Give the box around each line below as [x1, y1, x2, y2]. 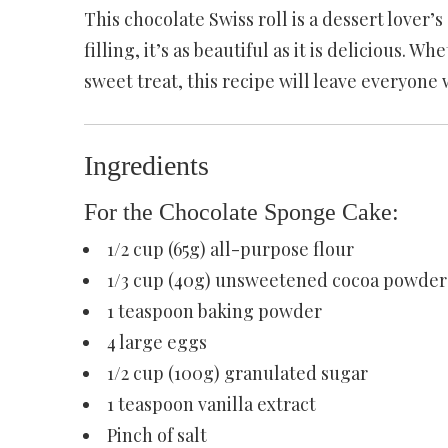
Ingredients [83, 149, 209, 181]
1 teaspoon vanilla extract [106, 391, 316, 416]
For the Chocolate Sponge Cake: [83, 198, 399, 225]
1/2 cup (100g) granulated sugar [106, 360, 368, 385]
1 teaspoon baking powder [106, 298, 322, 323]
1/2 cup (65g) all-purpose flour [106, 236, 354, 261]
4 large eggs [106, 329, 207, 354]
